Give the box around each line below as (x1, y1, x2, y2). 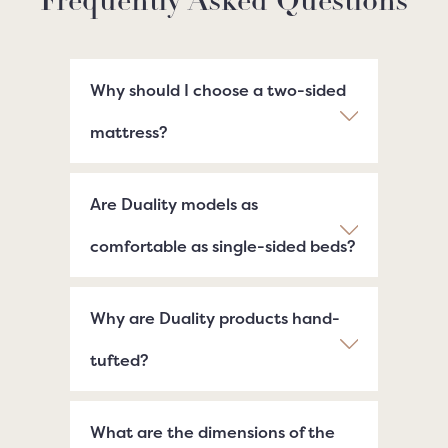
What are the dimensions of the (90, 420, 336, 443)
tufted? (90, 348, 150, 371)
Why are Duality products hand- (90, 306, 341, 329)
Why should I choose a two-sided (90, 78, 347, 101)
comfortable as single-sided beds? (90, 234, 357, 257)
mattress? (90, 120, 169, 143)
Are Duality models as (90, 192, 259, 215)
